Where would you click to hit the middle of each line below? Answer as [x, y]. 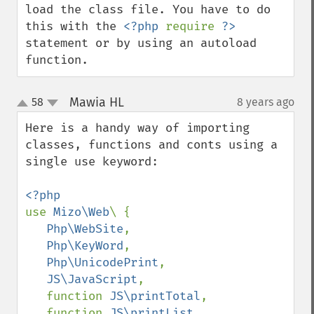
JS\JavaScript [92, 279]
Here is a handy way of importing [137, 128]
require [193, 26]
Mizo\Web [81, 212]
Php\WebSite [85, 229]
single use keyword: [92, 162]
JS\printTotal [155, 296]
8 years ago [266, 102]
